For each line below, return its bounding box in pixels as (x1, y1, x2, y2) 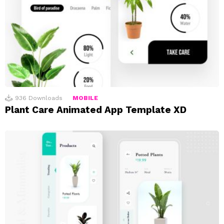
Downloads (28, 94, 62, 101)
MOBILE (72, 94, 98, 101)
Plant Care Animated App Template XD (5, 103, 186, 115)
